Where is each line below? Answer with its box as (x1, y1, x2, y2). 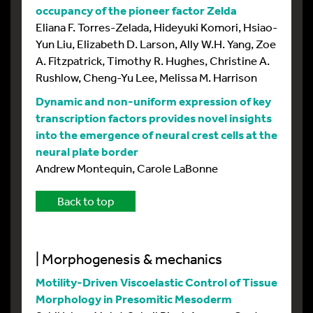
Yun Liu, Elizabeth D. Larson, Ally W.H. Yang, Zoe (36, 36, 276, 51)
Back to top (57, 193, 114, 208)
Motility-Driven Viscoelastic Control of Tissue (36, 274, 277, 289)
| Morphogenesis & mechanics (36, 249, 222, 268)
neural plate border (36, 143, 138, 159)
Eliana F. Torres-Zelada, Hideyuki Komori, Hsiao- (36, 19, 277, 34)
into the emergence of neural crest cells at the (36, 126, 277, 142)
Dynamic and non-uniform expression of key (36, 93, 271, 108)
